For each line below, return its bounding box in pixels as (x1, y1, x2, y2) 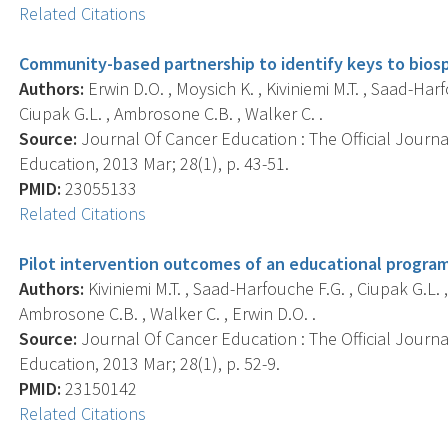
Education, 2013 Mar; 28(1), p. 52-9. (19, 351, 281, 375)
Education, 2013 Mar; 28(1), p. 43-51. (19, 151, 290, 175)
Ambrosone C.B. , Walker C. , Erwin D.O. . (19, 301, 317, 325)
